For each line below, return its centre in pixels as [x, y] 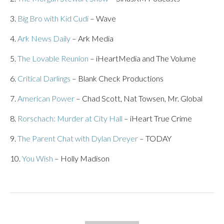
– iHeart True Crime [157, 118]
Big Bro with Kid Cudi [53, 18]
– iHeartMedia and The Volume [142, 58]
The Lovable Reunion [53, 58]
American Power [46, 98]
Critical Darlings [44, 78]
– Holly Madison [81, 158]
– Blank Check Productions [117, 78]
